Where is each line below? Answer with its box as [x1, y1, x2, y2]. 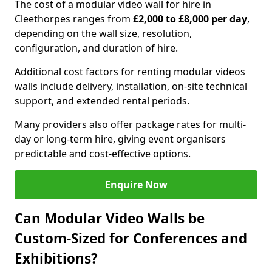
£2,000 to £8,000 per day [133, 12, 247, 25]
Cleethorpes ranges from [15, 12, 133, 25]
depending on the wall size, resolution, [15, 27, 192, 40]
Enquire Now [104, 178, 168, 191]
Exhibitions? [15, 249, 98, 268]
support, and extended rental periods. [15, 94, 189, 107]
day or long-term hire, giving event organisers [15, 132, 226, 146]
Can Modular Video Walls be [15, 209, 205, 228]
